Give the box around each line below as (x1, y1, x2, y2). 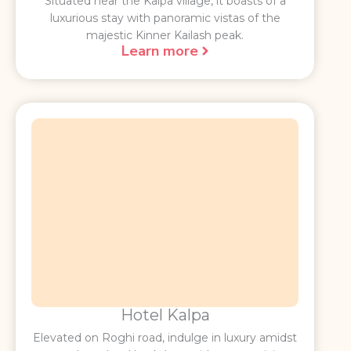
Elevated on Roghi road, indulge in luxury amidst (33, 331, 298, 346)
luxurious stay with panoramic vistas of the (49, 11, 280, 26)
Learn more (121, 42, 199, 61)
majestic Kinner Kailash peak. (86, 28, 244, 43)
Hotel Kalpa (120, 306, 210, 325)
